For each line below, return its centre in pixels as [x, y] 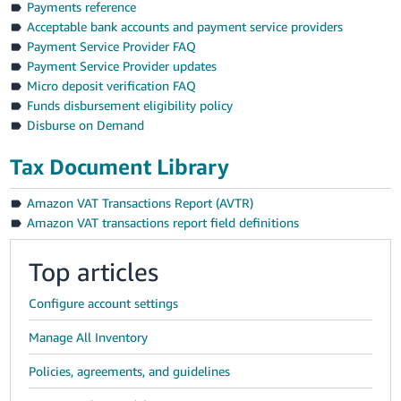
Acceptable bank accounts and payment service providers [184, 26]
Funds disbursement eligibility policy [129, 105]
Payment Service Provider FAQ [111, 46]
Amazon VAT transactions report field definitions [162, 222]
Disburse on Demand [85, 124]
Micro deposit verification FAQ [111, 85]
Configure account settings [104, 303]
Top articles [94, 271]
